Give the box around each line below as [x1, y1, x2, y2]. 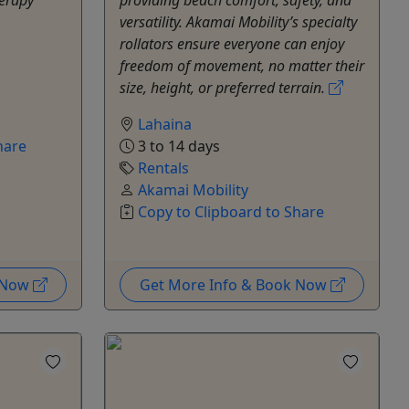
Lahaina [138, 113, 192, 134]
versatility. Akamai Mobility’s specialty [120, 11, 357, 32]
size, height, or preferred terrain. [120, 77, 329, 98]
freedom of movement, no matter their [120, 55, 364, 76]
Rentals [138, 157, 189, 178]
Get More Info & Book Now [139, 274, 330, 295]
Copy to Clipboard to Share [138, 201, 324, 222]
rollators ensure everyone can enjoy [120, 33, 344, 54]
